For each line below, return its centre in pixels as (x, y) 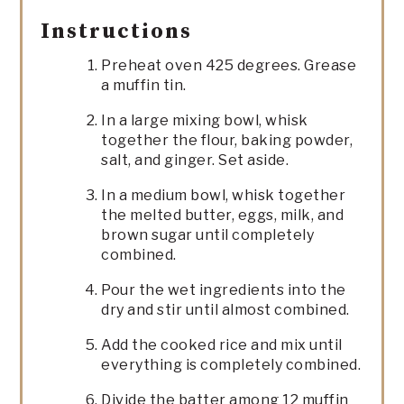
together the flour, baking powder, (227, 140)
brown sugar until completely (208, 234)
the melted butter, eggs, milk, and (223, 215)
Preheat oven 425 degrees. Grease (229, 65)
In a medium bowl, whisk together (224, 195)
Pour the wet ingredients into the (224, 289)
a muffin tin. (144, 85)
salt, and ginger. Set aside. (195, 160)
